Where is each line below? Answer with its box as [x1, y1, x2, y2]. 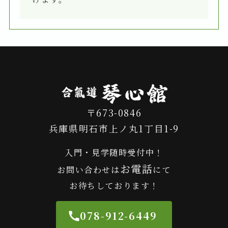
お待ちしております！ [69, 179, 159, 192]
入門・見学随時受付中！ [65, 146, 163, 159]
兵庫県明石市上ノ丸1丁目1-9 [48, 122, 180, 135]
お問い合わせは [57, 163, 120, 176]
